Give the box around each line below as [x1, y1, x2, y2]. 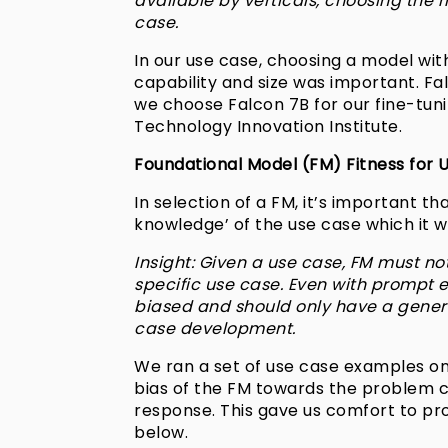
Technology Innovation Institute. [134, 115, 403, 139]
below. [134, 421, 189, 445]
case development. [134, 317, 296, 341]
